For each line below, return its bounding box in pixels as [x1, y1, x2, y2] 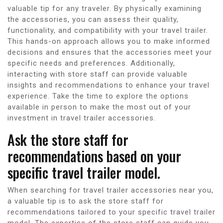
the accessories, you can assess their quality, [7, 14, 179, 24]
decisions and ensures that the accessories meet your [7, 47, 212, 57]
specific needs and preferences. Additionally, [7, 58, 175, 68]
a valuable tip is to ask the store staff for [7, 196, 164, 206]
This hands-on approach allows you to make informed [7, 36, 210, 46]
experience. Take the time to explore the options [7, 91, 189, 101]
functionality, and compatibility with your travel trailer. [7, 25, 208, 35]
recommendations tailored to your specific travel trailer [7, 207, 216, 217]
